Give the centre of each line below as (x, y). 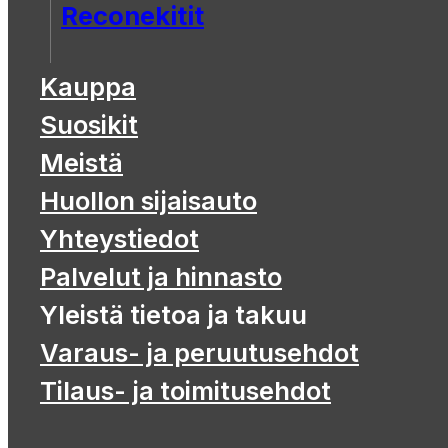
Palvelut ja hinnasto (161, 276)
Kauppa (88, 86)
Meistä (81, 162)
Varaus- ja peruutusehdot (199, 352)
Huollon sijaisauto (148, 200)
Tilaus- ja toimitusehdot (185, 390)
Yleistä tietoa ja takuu (173, 314)
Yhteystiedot (119, 238)
